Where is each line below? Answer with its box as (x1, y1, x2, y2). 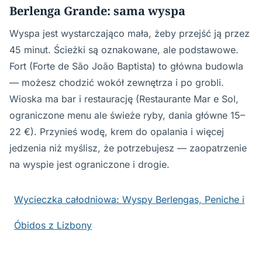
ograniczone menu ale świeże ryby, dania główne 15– (9, 109, 245, 121)
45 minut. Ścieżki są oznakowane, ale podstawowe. (9, 43, 239, 56)
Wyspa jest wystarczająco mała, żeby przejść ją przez (9, 27, 250, 39)
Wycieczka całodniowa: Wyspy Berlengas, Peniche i (14, 193, 244, 205)
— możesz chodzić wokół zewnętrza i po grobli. (9, 76, 224, 88)
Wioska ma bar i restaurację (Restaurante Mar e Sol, (9, 92, 239, 105)
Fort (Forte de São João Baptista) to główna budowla (9, 60, 243, 72)
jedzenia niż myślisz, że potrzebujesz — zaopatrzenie (9, 142, 247, 154)
